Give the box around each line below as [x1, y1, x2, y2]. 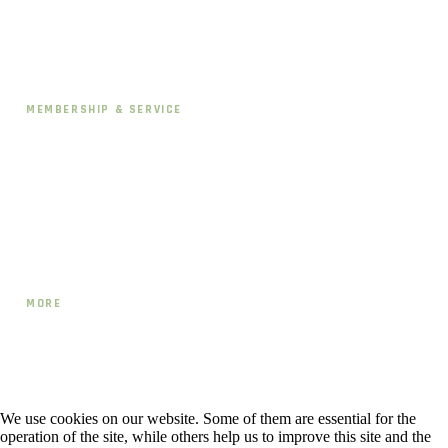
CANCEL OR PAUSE [45, 223, 149, 239]
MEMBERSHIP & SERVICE [26, 102, 182, 117]
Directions [26, 171, 85, 189]
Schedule [26, 2, 78, 20]
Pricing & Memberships [26, 36, 162, 54]
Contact [26, 137, 73, 155]
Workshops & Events [26, 399, 149, 417]
